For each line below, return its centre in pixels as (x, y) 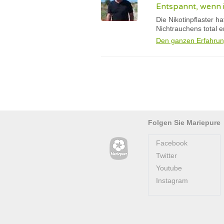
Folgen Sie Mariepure (184, 122)
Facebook (172, 143)
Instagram (172, 180)
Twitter (166, 155)
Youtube (169, 168)
